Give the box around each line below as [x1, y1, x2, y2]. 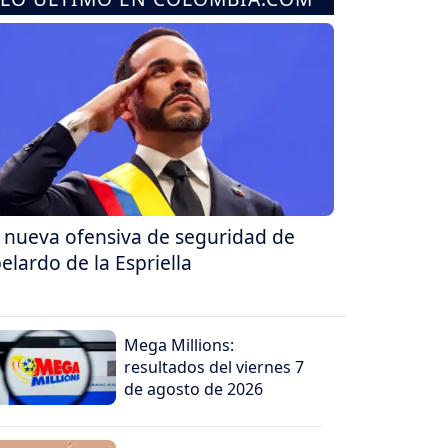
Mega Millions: [124, 334, 235, 357]
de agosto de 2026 [124, 378, 264, 401]
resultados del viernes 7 [124, 356, 305, 379]
